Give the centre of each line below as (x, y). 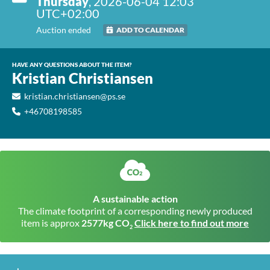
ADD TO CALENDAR (150, 30)
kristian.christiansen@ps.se (75, 96)
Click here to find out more (192, 223)
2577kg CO (105, 223)
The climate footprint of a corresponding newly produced (135, 211)
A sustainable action (135, 199)
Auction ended (64, 30)
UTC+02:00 (68, 13)
